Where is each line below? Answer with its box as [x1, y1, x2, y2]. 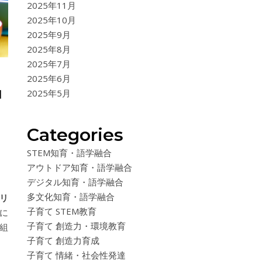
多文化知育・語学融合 [27, 191, 115, 202]
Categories [27, 124, 123, 146]
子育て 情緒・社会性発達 [27, 249, 126, 261]
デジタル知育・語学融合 [27, 176, 123, 188]
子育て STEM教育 [27, 205, 96, 217]
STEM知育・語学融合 [27, 147, 112, 158]
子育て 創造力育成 [27, 235, 99, 246]
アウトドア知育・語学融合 [27, 161, 132, 173]
